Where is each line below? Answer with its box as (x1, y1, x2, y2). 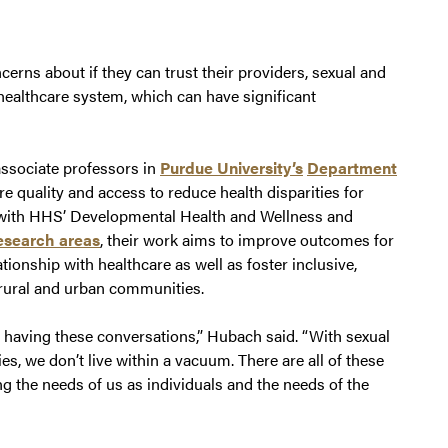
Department (307, 156, 397, 180)
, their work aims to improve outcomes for (100, 228, 394, 252)
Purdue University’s (160, 156, 303, 180)
